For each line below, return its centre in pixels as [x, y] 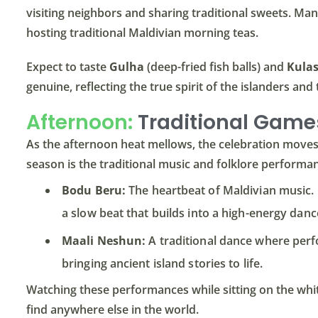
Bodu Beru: [94, 191]
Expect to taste [68, 67]
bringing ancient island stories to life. [163, 264]
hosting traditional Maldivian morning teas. [142, 33]
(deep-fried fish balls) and [215, 67]
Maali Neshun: [104, 241]
